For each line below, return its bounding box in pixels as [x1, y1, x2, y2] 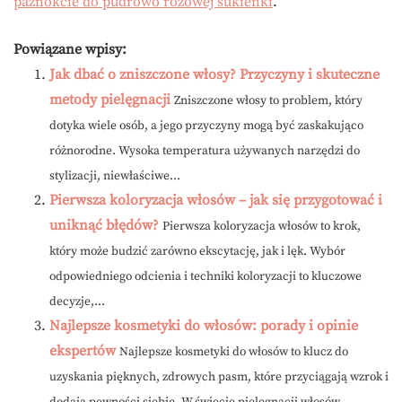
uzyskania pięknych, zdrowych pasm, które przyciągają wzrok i [49, 369, 389, 385]
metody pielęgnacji [49, 90, 170, 109]
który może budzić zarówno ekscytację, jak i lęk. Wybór [49, 243, 345, 259]
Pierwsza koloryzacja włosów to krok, [162, 218, 361, 234]
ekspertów [49, 341, 116, 360]
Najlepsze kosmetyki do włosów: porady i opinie [49, 316, 358, 335]
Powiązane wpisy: [13, 39, 127, 58]
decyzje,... [49, 293, 105, 310]
